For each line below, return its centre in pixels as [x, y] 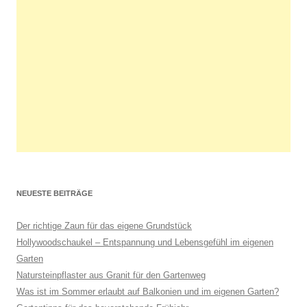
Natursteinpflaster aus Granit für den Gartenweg [111, 275]
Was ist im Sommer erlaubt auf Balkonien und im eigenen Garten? [148, 292]
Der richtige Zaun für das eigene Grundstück [104, 226]
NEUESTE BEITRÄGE [54, 194]
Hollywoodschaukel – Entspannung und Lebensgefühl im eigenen [145, 243]
